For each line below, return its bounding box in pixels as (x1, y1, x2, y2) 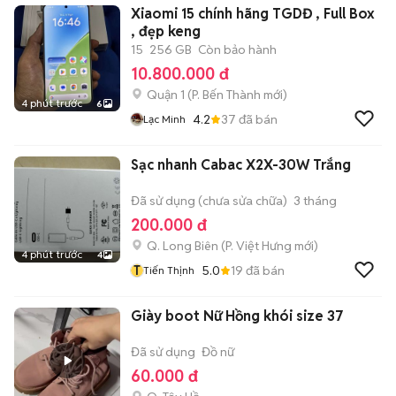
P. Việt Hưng (225, 238, 292, 254)
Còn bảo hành (198, 42, 277, 57)
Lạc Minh (143, 112, 186, 126)
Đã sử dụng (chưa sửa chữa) (131, 193, 287, 209)
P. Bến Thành (192, 87, 261, 103)
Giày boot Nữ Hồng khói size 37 (131, 307, 344, 325)
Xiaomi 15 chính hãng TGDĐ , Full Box (131, 4, 375, 23)
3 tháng (293, 193, 337, 209)
